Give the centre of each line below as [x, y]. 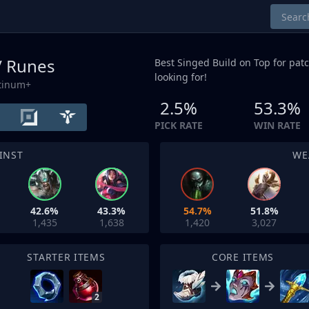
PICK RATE [179, 125]
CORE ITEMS [243, 257]
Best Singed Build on [204, 62]
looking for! [181, 77]
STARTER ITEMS [66, 257]
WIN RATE [277, 125]
